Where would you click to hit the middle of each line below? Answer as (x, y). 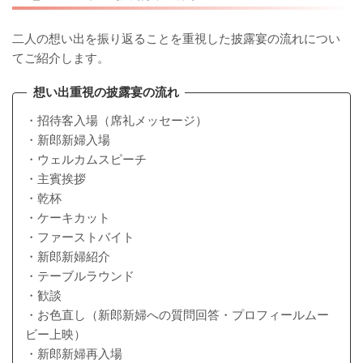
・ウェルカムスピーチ (86, 160)
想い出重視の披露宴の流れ (106, 92)
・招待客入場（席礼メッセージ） (116, 121)
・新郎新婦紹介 (68, 257)
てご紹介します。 (61, 58)
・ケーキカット (68, 218)
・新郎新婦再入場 (74, 354)
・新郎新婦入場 (68, 140)
